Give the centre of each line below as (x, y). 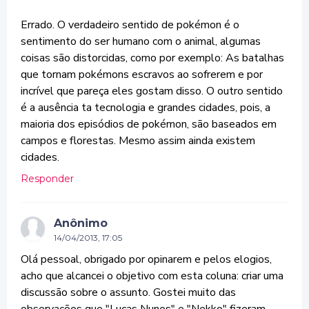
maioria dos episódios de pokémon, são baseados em (149, 124)
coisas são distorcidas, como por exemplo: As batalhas (152, 58)
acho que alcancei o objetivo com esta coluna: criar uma (152, 276)
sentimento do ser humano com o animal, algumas (141, 41)
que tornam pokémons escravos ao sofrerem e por (142, 74)
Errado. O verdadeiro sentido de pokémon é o (130, 25)
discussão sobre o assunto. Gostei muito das (128, 292)
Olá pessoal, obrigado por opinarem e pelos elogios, (146, 259)
